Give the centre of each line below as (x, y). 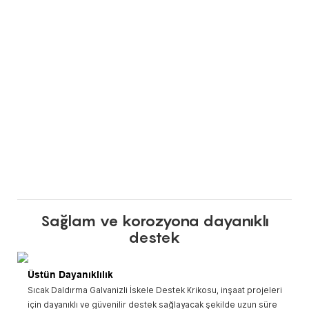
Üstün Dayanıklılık (70, 274)
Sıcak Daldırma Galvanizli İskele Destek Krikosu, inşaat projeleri (154, 291)
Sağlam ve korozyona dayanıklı (154, 221)
